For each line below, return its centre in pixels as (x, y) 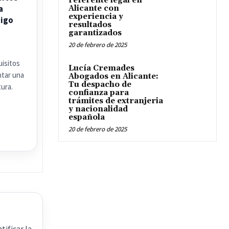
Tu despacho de (100, 85)
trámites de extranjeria (116, 101)
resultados (90, 25)
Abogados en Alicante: (113, 76)
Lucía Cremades (101, 68)
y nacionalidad (98, 109)
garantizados (95, 33)
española (87, 117)
